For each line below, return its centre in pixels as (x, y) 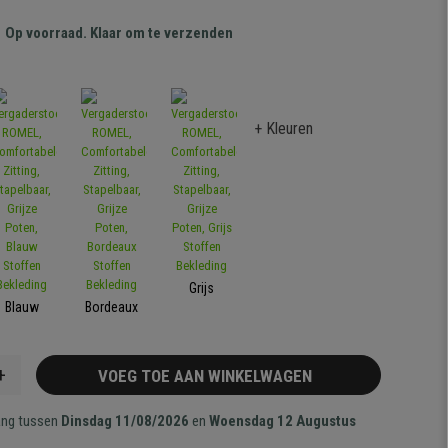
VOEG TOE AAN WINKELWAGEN (208, 376)
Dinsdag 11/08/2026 (125, 421)
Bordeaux (112, 307)
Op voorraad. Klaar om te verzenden (119, 33)
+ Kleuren (284, 128)
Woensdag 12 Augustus (283, 421)
